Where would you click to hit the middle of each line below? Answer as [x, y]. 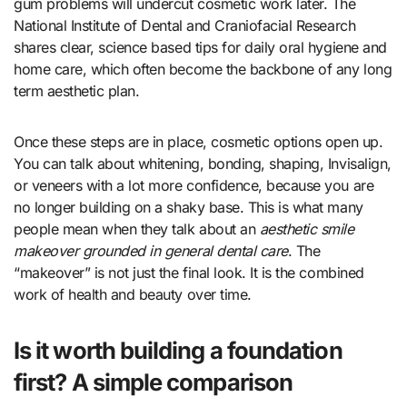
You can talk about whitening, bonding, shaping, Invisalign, [203, 164]
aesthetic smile [307, 229]
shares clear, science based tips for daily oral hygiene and [200, 48]
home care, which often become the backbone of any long [203, 69]
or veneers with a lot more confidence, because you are [194, 186]
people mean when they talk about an [137, 229]
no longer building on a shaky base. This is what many [189, 208]
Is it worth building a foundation [178, 351]
